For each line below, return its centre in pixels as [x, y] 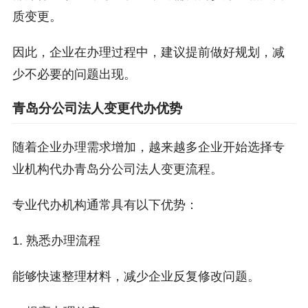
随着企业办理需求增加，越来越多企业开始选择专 [148, 147]
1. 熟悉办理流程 [56, 241]
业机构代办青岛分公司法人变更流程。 [117, 169]
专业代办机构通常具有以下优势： [105, 205]
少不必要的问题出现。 [74, 75]
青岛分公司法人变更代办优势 [97, 109]
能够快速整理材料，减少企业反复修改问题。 [136, 277]
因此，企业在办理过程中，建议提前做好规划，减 [148, 53]
